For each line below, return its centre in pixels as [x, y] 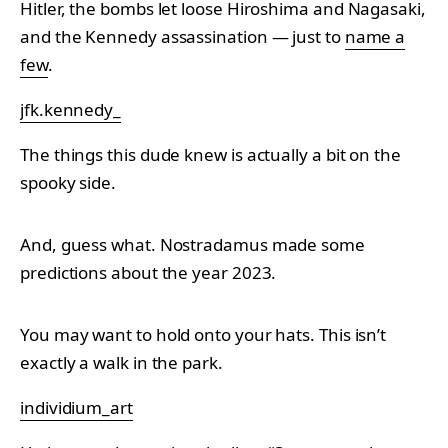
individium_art [76, 407]
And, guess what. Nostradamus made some [192, 244]
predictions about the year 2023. [148, 272]
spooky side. [68, 182]
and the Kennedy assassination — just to [182, 36]
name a [375, 36]
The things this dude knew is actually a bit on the [210, 154]
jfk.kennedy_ [71, 109]
